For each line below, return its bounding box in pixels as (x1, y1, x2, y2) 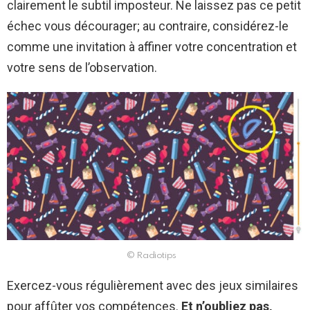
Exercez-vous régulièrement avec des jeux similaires (7, 278, 298, 293)
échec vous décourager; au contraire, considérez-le (7, 19, 289, 34)
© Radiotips (126, 251, 177, 261)
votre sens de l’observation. (7, 60, 157, 75)
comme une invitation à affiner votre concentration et (7, 39, 297, 55)
